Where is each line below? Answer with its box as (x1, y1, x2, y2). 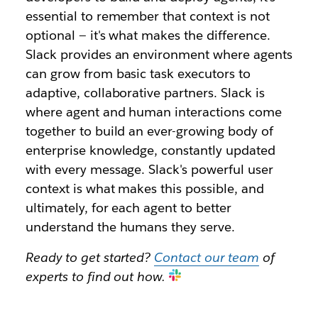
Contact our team (154, 249, 260, 266)
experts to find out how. (25, 268, 166, 285)
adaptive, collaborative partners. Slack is (25, 84, 265, 102)
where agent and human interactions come (25, 104, 282, 121)
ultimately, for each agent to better (25, 199, 232, 216)
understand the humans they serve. (25, 219, 236, 236)
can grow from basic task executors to (25, 65, 251, 82)
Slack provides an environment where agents (25, 46, 292, 63)
